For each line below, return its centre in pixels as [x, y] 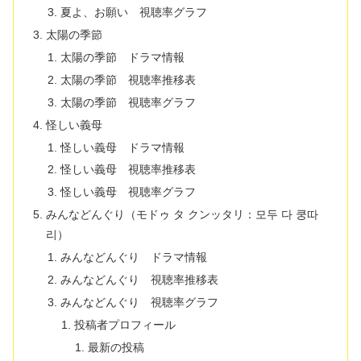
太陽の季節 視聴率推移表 [128, 79]
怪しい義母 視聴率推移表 [128, 170]
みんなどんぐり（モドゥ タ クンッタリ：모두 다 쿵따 [183, 215]
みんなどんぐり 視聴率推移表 [139, 279]
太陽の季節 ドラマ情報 [122, 58]
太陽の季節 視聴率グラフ [128, 102]
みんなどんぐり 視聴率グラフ [139, 302]
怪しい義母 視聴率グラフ [128, 192]
